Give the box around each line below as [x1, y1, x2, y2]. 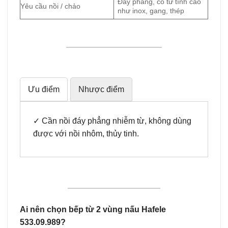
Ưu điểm [28, 84, 60, 94]
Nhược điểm [78, 84, 124, 94]
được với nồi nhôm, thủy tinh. [33, 129, 139, 138]
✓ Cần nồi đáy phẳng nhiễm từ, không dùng [33, 116, 191, 125]
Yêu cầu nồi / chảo [20, 2, 80, 10]
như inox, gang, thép [118, 6, 185, 15]
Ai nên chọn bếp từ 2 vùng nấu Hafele [20, 205, 166, 214]
